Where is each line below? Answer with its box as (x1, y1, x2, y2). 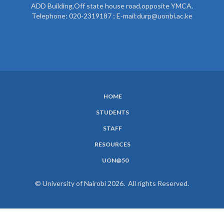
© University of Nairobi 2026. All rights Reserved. (35, 178, 189, 187)
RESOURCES (94, 140, 130, 148)
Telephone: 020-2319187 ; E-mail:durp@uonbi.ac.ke (31, 11, 192, 20)
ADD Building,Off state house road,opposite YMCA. (31, 1, 193, 10)
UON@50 (101, 156, 128, 164)
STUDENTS (96, 108, 129, 116)
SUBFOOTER (7, 97, 89, 115)
